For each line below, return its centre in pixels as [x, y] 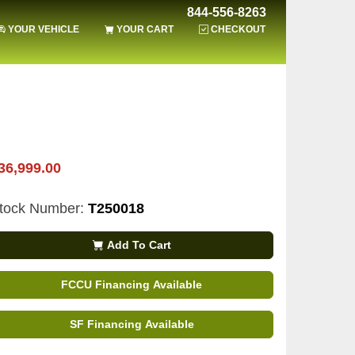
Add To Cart [137, 245]
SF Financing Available [132, 324]
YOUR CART [145, 29]
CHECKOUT [238, 29]
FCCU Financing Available [132, 284]
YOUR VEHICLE [44, 29]
